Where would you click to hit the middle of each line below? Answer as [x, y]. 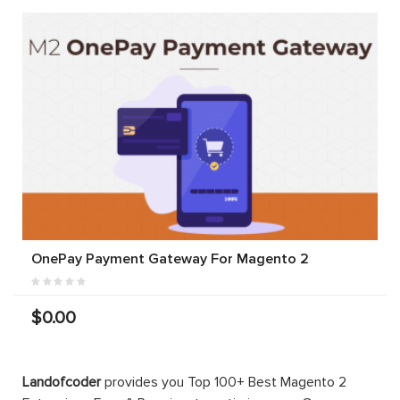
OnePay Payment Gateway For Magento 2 [170, 258]
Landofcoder [62, 382]
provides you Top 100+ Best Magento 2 [224, 382]
